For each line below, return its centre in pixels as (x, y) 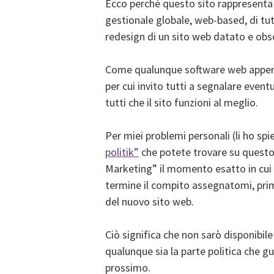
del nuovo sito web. (150, 202)
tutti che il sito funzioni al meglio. (182, 102)
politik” (122, 152)
